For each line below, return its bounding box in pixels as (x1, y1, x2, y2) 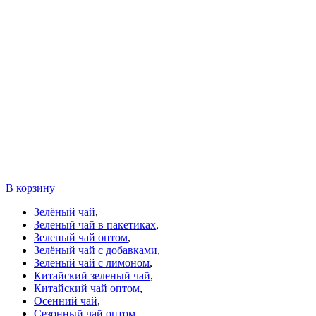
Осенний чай (34, 295, 97, 308)
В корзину (6, 182, 55, 195)
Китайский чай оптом (34, 282, 140, 295)
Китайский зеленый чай (34, 269, 150, 282)
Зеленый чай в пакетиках (34, 219, 156, 231)
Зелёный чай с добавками (34, 244, 157, 257)
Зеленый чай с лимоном (34, 257, 150, 269)
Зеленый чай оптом (34, 231, 128, 244)
